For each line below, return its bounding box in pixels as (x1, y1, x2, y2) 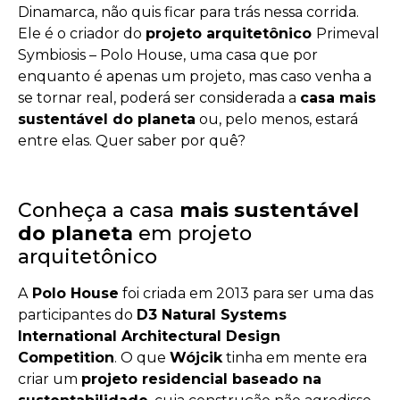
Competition (18, 348, 114, 366)
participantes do (18, 305, 137, 323)
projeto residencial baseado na (81, 370, 321, 387)
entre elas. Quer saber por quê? (18, 132, 246, 149)
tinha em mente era (222, 348, 367, 366)
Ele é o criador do (18, 25, 146, 42)
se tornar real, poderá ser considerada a (18, 89, 300, 106)
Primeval (316, 25, 379, 42)
